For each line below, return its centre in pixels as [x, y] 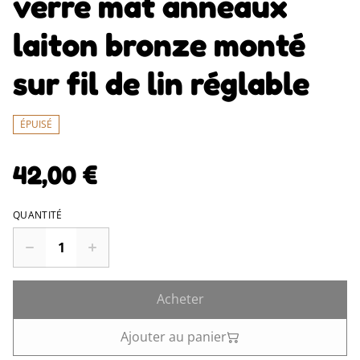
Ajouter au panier [174, 337]
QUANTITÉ [38, 215]
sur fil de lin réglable [161, 83]
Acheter [180, 299]
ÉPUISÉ [36, 124]
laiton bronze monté [159, 44]
